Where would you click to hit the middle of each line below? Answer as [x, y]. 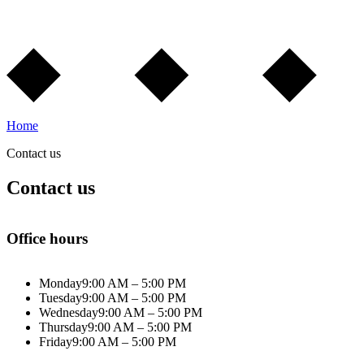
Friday [56, 341]
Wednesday [69, 312]
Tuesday [61, 297]
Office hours [47, 239]
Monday [61, 283]
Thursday [63, 327]
